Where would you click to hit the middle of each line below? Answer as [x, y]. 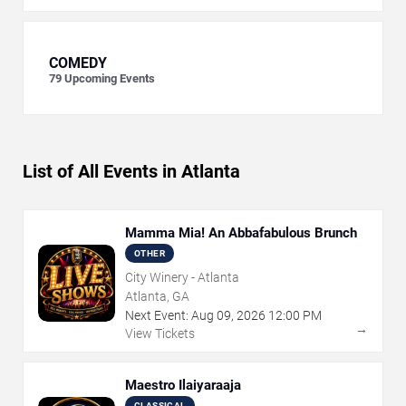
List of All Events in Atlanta [131, 172]
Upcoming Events [110, 79]
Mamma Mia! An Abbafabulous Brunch [241, 233]
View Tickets [160, 334]
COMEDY [78, 63]
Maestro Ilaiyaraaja [183, 386]
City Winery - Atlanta [182, 278]
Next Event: [157, 316]
